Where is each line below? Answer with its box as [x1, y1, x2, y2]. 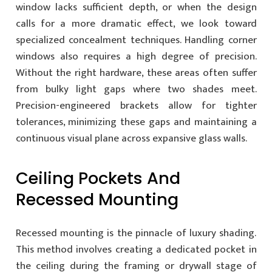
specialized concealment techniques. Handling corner [15, 31, 257, 49]
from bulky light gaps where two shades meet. [15, 80, 257, 98]
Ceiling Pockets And [15, 166, 180, 190]
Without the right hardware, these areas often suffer [15, 64, 257, 81]
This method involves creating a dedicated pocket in [15, 241, 257, 259]
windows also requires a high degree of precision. [15, 47, 257, 65]
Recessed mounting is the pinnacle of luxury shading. [15, 225, 257, 242]
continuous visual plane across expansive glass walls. [15, 129, 247, 147]
